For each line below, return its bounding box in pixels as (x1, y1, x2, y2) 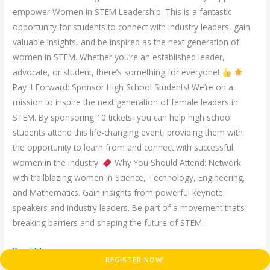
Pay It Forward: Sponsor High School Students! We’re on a (13, 81, 234, 93)
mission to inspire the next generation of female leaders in (13, 96, 239, 108)
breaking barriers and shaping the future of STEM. (13, 217, 204, 229)
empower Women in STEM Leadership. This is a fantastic (13, 6, 232, 18)
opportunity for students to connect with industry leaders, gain (13, 21, 251, 33)
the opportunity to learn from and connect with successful (13, 142, 234, 154)
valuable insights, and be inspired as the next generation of (13, 36, 240, 48)
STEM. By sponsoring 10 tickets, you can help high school (13, 111, 233, 124)
